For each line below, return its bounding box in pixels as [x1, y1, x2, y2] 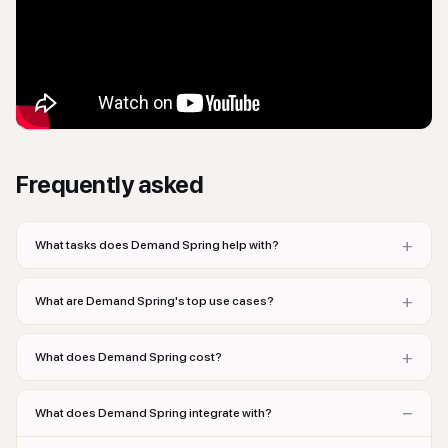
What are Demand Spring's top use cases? [35, 293, 274, 308]
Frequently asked [16, 170, 204, 199]
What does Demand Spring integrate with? [35, 405, 272, 420]
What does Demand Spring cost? [35, 349, 222, 364]
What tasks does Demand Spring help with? [35, 237, 279, 252]
